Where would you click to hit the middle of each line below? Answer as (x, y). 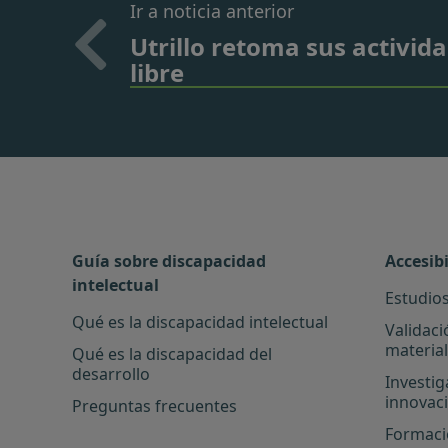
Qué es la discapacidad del (172, 353)
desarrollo (111, 373)
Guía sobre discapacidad (169, 260)
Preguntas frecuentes (154, 405)
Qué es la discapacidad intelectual (200, 321)
